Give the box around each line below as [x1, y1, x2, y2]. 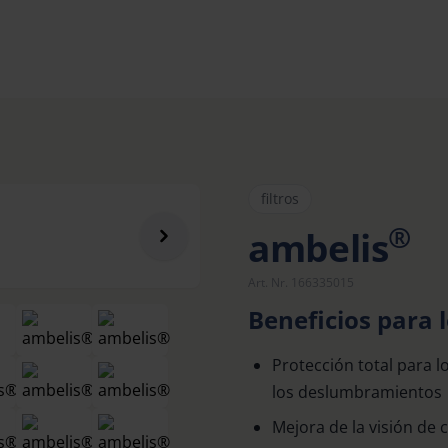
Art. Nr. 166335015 [248, 274, 354, 291]
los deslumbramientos [272, 381, 442, 403]
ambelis [248, 223, 389, 273]
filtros [261, 189, 299, 208]
